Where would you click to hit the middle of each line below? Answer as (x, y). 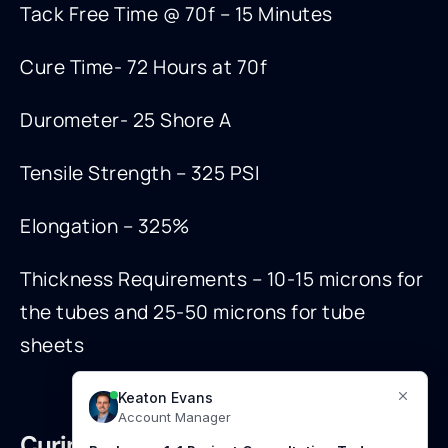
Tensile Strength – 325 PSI (139, 173)
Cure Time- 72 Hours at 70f (143, 67)
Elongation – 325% (105, 226)
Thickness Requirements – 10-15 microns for (221, 279)
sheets (52, 345)
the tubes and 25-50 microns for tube (192, 312)
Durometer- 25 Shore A (126, 120)
